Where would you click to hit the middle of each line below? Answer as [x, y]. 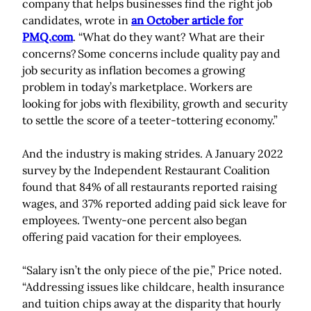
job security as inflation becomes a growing [134, 70]
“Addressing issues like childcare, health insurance [153, 287]
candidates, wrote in [77, 20]
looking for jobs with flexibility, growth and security [155, 104]
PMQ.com [48, 37]
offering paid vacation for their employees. [132, 237]
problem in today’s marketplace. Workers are [137, 87]
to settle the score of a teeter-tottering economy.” [150, 120]
